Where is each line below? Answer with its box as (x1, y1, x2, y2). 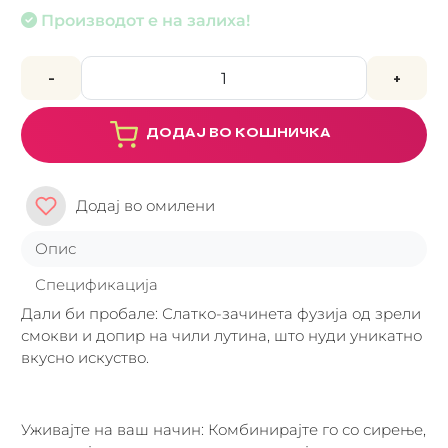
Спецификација (35, 274, 158, 294)
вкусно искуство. (21, 347, 149, 367)
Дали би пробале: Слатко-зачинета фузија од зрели (21, 303, 421, 323)
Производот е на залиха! (41, 9, 250, 30)
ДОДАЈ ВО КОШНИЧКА (145, 122, 331, 142)
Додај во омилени (76, 195, 215, 215)
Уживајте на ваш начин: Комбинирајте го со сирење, (21, 419, 426, 439)
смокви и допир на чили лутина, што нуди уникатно (21, 325, 422, 345)
